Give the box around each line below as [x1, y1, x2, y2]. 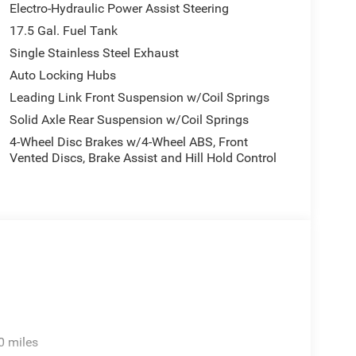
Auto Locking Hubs [9, 67, 116, 83]
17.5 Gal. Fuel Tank [9, 22, 118, 38]
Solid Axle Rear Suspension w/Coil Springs [9, 111, 249, 127]
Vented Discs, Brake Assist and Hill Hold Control [9, 149, 277, 165]
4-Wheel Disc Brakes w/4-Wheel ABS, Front [9, 133, 248, 149]
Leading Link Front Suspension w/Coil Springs [9, 89, 269, 105]
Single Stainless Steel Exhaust [9, 44, 179, 60]
